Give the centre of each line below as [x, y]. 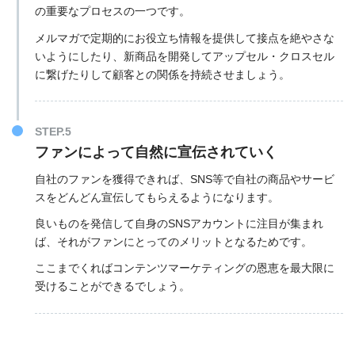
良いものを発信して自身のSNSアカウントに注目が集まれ [179, 224]
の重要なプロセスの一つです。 [112, 11]
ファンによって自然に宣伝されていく [156, 153]
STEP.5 [53, 132]
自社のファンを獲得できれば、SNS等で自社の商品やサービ [184, 179]
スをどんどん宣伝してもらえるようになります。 [157, 198]
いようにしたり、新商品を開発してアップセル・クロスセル [184, 56]
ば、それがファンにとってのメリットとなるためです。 [173, 242]
